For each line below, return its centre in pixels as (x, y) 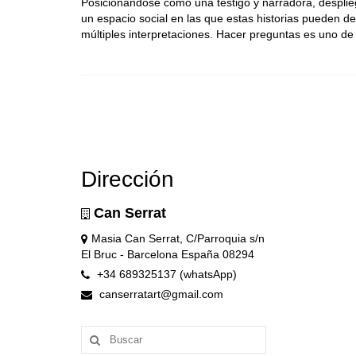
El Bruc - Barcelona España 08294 (168, 255)
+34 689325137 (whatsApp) (165, 275)
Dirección (128, 180)
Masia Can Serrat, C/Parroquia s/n (178, 239)
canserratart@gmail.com (160, 294)
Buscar (99, 333)
